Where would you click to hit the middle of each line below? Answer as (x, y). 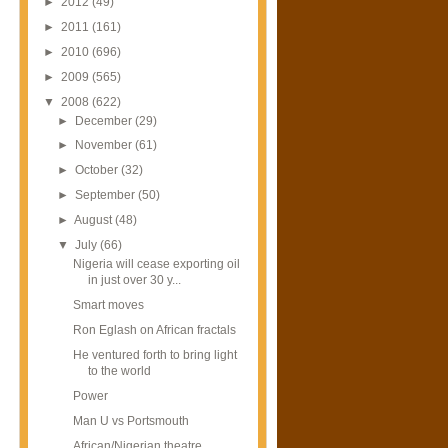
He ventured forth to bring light (154, 355)
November (105, 145)
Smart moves (108, 305)
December (105, 120)
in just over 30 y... (134, 280)
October (98, 170)
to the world (119, 371)
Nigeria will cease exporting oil (156, 264)
